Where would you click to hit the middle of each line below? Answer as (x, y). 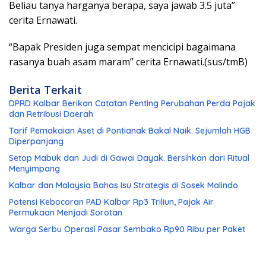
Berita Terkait (45, 90)
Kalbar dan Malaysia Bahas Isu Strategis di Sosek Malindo (123, 186)
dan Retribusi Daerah (51, 114)
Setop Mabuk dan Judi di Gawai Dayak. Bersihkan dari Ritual (129, 158)
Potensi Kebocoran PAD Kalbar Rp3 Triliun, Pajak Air (111, 202)
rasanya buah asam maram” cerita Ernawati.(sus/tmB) (128, 62)
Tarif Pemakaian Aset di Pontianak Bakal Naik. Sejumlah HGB (130, 131)
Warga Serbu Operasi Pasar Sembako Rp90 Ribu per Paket (127, 229)
